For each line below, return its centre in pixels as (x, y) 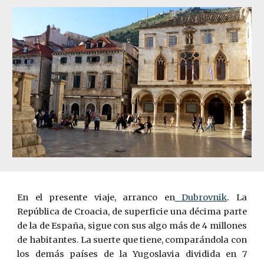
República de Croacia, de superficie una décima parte (132, 212)
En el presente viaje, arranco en (96, 197)
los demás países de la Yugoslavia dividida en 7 (132, 254)
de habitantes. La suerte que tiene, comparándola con (132, 240)
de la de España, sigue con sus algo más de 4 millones (132, 226)
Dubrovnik (201, 197)
